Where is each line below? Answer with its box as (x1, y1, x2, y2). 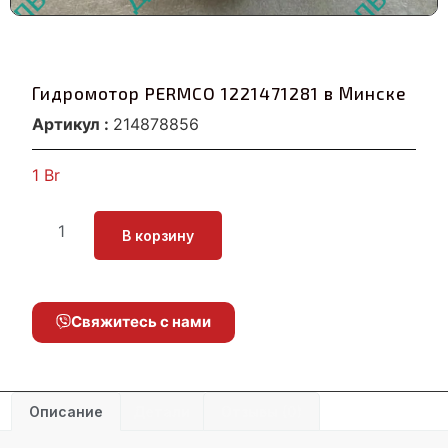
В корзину (122, 227, 195, 245)
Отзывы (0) (220, 402, 302, 420)
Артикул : (32, 113, 113, 134)
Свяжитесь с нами (71, 312, 211, 332)
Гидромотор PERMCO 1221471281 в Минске (32, 82, 407, 103)
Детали (133, 402, 191, 420)
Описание (28, 402, 103, 420)
